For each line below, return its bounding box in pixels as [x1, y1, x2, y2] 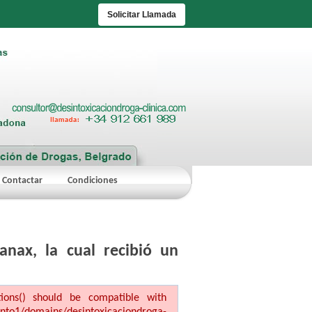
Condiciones [68, 175, 118, 186]
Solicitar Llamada [107, 10, 176, 20]
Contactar [2, 175, 42, 186]
